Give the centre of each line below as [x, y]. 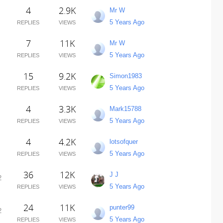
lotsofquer [123, 142]
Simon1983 [125, 76]
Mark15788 [125, 109]
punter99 [122, 207]
